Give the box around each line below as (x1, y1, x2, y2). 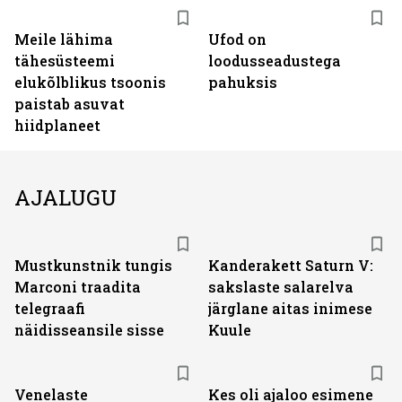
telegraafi (14, 299, 85, 318)
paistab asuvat (14, 94, 125, 113)
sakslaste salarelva (208, 277, 354, 296)
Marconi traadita (14, 277, 141, 296)
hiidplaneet (14, 116, 100, 135)
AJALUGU (14, 183, 117, 212)
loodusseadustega (208, 51, 341, 70)
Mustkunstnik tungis (14, 256, 172, 275)
